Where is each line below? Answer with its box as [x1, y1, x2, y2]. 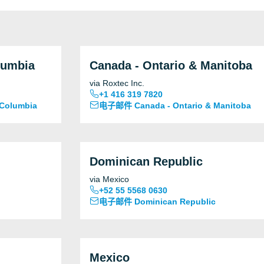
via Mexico [90, 174, 129, 184]
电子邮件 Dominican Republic [99, 197, 216, 206]
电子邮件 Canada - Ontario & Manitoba [99, 101, 251, 110]
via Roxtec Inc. [90, 78, 144, 88]
